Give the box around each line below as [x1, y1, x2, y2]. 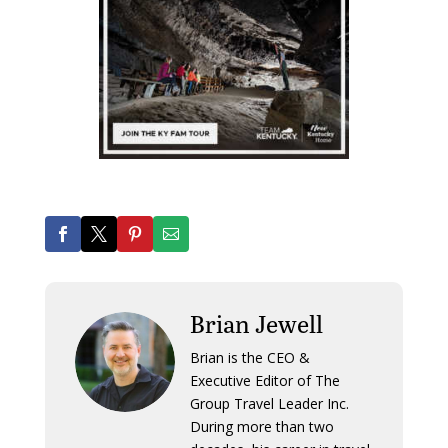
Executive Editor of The [189, 370, 340, 390]
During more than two [189, 416, 334, 436]
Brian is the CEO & [189, 347, 310, 367]
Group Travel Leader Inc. [189, 393, 349, 413]
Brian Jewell [189, 306, 323, 340]
